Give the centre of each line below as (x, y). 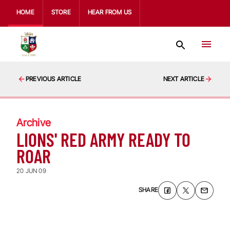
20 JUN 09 (31, 171)
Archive (34, 123)
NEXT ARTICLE (184, 79)
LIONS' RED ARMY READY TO (103, 139)
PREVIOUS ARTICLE (54, 79)
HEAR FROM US (110, 12)
